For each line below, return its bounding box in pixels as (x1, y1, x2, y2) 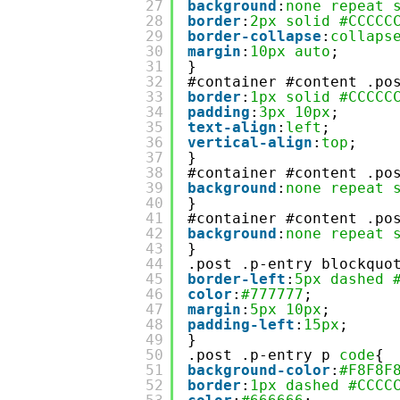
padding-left (187, 316, 295, 333)
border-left (187, 271, 286, 287)
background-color (187, 362, 330, 379)
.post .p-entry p (187, 346, 339, 363)
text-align (187, 119, 277, 136)
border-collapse (187, 28, 321, 45)
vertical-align (187, 134, 312, 151)
